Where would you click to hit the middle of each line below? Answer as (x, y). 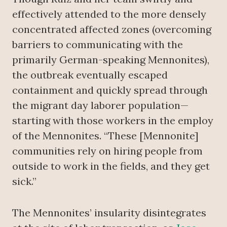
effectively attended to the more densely (109, 14)
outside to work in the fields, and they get (111, 166)
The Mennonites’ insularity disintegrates (109, 213)
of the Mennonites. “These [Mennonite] (105, 136)
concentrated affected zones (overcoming (112, 29)
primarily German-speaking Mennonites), (111, 60)
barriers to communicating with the (98, 44)
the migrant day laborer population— (100, 105)
